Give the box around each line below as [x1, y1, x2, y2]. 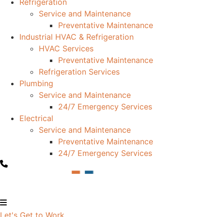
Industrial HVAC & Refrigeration [19, 32, 134, 42]
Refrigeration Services [39, 67, 120, 77]
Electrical [19, 113, 53, 123]
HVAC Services [39, 44, 93, 53]
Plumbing [19, 78, 53, 88]
